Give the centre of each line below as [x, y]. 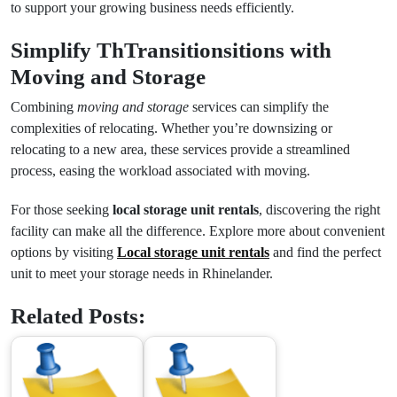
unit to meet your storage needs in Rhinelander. [142, 273]
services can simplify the [259, 107]
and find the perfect [325, 252]
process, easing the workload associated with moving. [160, 171]
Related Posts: [78, 315]
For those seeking [62, 210]
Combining [44, 107]
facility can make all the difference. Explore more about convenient [198, 231]
